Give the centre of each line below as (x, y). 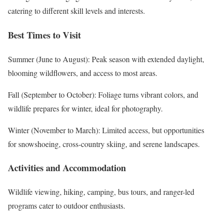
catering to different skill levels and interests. (76, 11)
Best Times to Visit (44, 35)
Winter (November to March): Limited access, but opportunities (106, 130)
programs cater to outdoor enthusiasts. (67, 205)
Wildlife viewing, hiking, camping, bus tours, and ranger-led (101, 192)
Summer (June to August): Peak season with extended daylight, (106, 59)
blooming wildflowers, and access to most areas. (83, 73)
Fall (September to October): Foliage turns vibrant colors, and (103, 94)
